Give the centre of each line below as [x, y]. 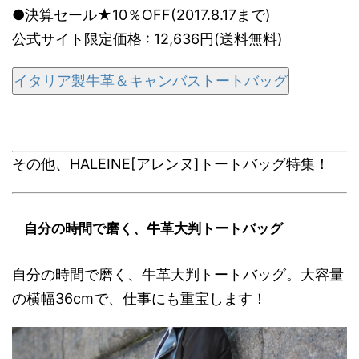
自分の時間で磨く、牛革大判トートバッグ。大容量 [178, 275]
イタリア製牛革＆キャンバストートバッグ [151, 81]
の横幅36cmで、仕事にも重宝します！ [139, 299]
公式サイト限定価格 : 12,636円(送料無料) [147, 39]
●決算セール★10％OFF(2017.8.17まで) [141, 15]
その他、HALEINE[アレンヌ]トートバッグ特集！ [171, 164]
